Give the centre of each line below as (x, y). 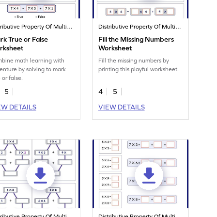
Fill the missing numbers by (134, 61)
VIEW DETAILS (121, 107)
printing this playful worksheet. (139, 70)
